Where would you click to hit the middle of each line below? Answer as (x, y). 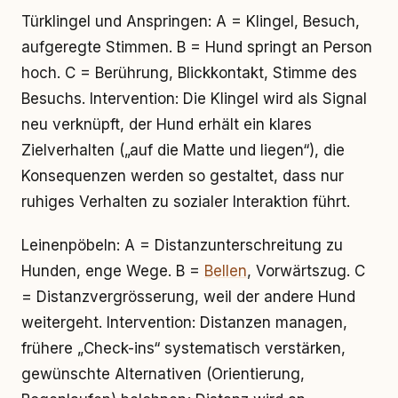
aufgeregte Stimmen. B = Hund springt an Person (197, 47)
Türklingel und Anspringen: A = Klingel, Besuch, (191, 21)
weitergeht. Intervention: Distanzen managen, (184, 322)
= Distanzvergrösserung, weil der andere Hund (188, 297)
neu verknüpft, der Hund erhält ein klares (167, 124)
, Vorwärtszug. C (306, 271)
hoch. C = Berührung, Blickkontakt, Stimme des (189, 73)
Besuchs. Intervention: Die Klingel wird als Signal (194, 99)
